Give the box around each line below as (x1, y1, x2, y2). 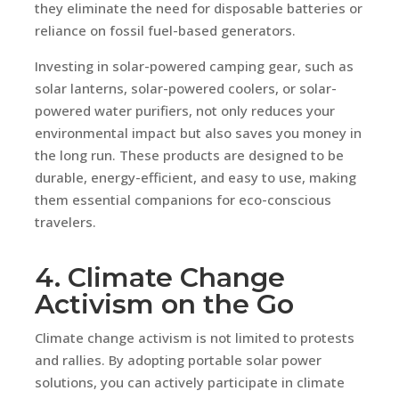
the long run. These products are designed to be (34, 145, 344, 164)
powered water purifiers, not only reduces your (34, 101, 335, 119)
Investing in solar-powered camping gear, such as (34, 56, 354, 75)
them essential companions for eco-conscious (34, 190, 331, 208)
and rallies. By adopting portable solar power (34, 350, 322, 369)
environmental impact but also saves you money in (34, 123, 362, 142)
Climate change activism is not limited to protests (34, 328, 354, 346)
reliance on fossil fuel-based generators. (34, 20, 296, 39)
